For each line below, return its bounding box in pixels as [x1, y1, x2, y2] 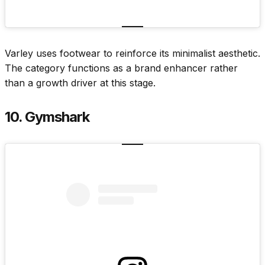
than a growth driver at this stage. [5, 77, 156, 89]
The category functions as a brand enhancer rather [5, 62, 238, 75]
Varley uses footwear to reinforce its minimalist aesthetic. [5, 47, 260, 60]
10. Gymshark [5, 108, 90, 126]
